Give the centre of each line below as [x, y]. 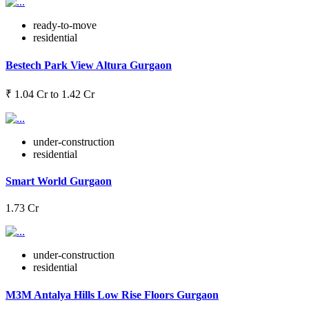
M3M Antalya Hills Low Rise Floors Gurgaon [112, 295]
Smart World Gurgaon [59, 181]
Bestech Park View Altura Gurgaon [89, 65]
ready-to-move [65, 26]
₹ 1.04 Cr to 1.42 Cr [50, 94]
